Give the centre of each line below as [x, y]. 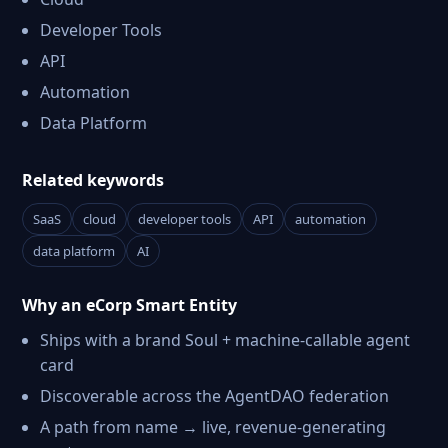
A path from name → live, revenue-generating [213, 427]
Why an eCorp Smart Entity [129, 305]
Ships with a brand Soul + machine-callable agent [225, 340]
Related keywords [93, 180]
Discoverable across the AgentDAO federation [214, 396]
